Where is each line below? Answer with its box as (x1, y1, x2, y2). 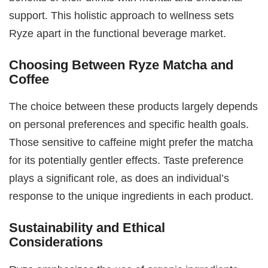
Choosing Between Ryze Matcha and (9, 57, 234, 72)
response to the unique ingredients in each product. (9, 190, 254, 203)
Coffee (9, 71, 50, 87)
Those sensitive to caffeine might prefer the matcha (9, 136, 254, 149)
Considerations (9, 234, 103, 250)
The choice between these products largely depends (9, 100, 258, 113)
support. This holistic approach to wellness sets (9, 8, 234, 22)
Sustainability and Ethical (9, 220, 166, 236)
